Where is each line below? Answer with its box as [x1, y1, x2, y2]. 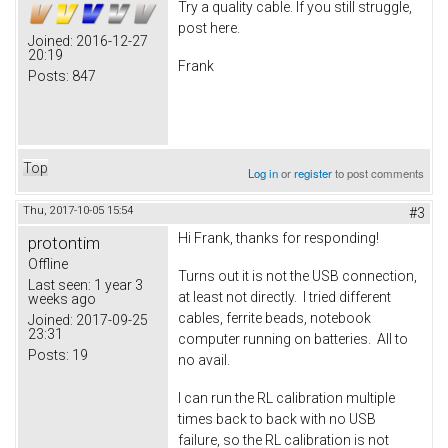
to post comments [332, 165, 425, 182]
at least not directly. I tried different [178, 289, 391, 306]
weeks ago [28, 291, 96, 308]
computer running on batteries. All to [178, 331, 408, 348]
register [294, 165, 333, 182]
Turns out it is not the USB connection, [178, 268, 417, 285]
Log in [248, 165, 279, 182]
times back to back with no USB [178, 410, 376, 427]
